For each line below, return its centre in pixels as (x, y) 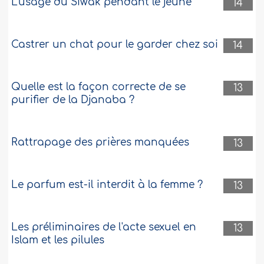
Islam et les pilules (58, 240)
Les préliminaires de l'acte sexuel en (104, 227)
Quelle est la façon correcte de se (99, 87)
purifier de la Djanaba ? (73, 100)
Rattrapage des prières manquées (100, 143)
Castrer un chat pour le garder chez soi (115, 45)
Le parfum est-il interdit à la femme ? (107, 185)
